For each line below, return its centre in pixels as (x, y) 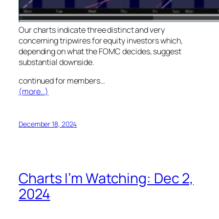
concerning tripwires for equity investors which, (101, 40)
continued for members (59, 80)
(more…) (34, 91)
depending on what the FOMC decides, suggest (100, 51)
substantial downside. (56, 62)
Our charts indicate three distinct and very (92, 30)
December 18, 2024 (48, 124)
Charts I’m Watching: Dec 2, (106, 178)
